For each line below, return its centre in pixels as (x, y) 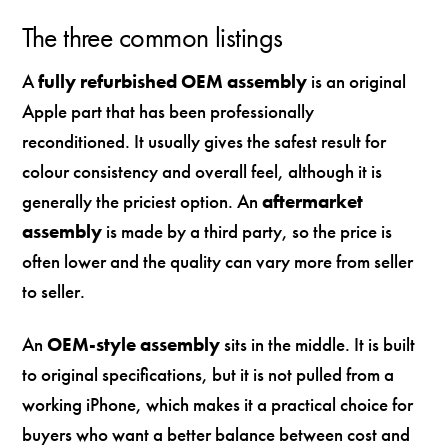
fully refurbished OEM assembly (173, 82)
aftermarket (313, 202)
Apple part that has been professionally (168, 112)
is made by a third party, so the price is (247, 232)
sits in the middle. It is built (318, 345)
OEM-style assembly (134, 345)
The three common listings (152, 38)
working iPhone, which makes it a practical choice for (218, 405)
